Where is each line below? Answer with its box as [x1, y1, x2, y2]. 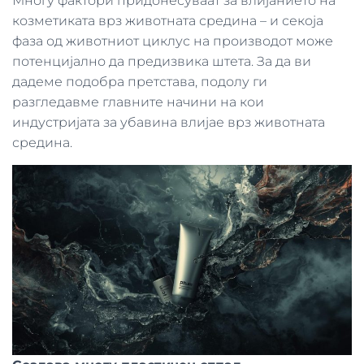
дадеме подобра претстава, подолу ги [12, 74, 267, 89]
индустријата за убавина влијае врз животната [12, 115, 325, 130]
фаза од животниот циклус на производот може [12, 33, 333, 49]
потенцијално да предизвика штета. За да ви [12, 54, 311, 69]
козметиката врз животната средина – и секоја [12, 13, 323, 28]
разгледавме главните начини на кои [12, 94, 264, 110]
